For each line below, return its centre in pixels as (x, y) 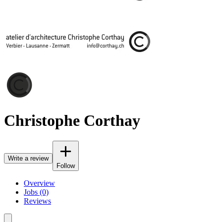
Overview (39, 183)
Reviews (37, 201)
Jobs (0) (36, 192)
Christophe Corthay (72, 121)
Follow (66, 166)
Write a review (28, 158)
